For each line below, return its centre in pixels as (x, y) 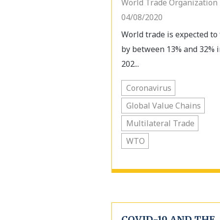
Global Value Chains (164, 106)
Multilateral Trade (160, 123)
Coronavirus (149, 88)
